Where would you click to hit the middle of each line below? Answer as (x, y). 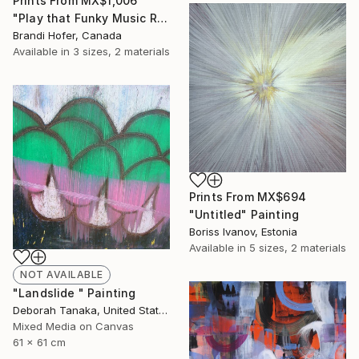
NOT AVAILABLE (62, 274)
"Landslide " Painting (75, 292)
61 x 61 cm (39, 342)
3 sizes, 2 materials (121, 52)
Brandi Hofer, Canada (67, 36)
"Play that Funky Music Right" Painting (162, 18)
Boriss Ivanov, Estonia (243, 231)
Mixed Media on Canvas (73, 326)
